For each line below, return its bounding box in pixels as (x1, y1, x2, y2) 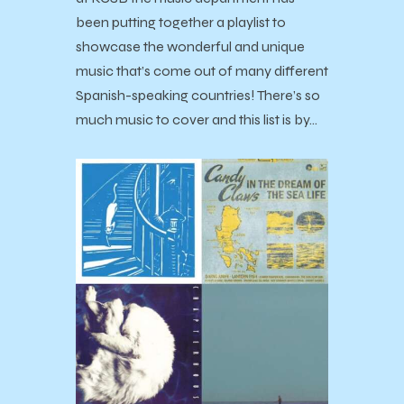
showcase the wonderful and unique (76, 38, 305, 56)
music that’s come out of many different (76, 62, 328, 80)
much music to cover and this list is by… (76, 111, 317, 129)
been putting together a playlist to (76, 14, 286, 32)
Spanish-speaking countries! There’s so (76, 87, 320, 105)
